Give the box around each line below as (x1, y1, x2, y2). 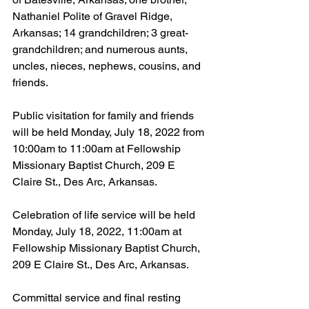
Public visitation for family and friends (12, 108, 197, 122)
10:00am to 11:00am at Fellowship (12, 141, 183, 155)
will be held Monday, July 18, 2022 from (12, 125, 207, 139)
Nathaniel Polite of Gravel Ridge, (12, 9, 175, 23)
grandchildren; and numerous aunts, (12, 42, 190, 56)
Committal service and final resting (12, 290, 183, 304)
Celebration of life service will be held (12, 208, 198, 221)
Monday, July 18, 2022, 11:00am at (12, 224, 184, 238)
